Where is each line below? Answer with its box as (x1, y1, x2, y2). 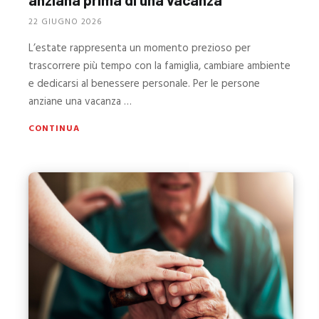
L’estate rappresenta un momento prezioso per (28, 40, 251, 58)
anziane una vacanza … (28, 93, 132, 111)
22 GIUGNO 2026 (28, 15, 103, 30)
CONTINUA (28, 122, 80, 137)
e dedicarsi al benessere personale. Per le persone (28, 75, 261, 93)
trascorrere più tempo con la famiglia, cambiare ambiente (28, 58, 291, 75)
